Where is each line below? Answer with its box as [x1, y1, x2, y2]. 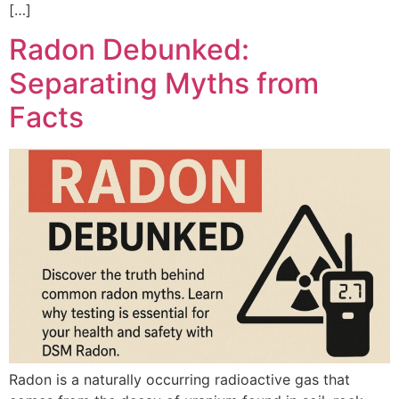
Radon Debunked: [9, 32, 249, 68]
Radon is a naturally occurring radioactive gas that [9, 370, 350, 388]
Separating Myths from [9, 66, 319, 102]
